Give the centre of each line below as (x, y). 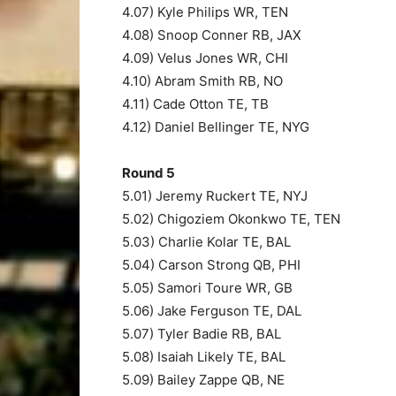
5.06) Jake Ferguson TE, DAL (212, 310)
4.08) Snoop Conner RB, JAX (212, 34)
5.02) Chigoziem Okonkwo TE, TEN (231, 218)
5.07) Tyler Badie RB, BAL (202, 333)
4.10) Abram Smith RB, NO (202, 80)
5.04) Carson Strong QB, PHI (211, 264)
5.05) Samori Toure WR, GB (207, 287)
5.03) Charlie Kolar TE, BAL (206, 241)
